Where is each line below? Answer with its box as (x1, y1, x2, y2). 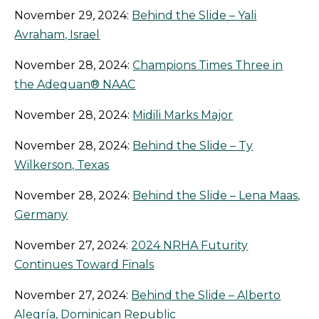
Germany (14, 208, 68, 222)
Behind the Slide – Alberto (131, 288, 281, 303)
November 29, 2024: (14, 9, 132, 23)
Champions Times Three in (132, 58, 283, 73)
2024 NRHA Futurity (131, 239, 249, 253)
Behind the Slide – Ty (132, 139, 253, 153)
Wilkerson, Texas (14, 158, 110, 172)
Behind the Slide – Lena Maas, (132, 189, 300, 203)
